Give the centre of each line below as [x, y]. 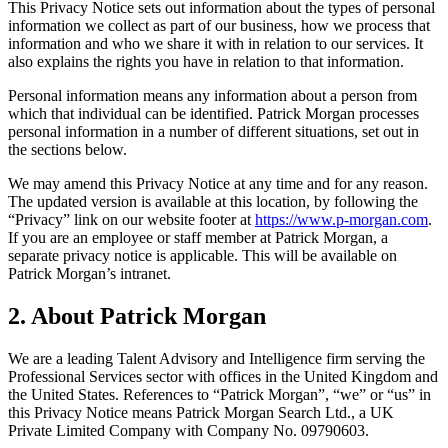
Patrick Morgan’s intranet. [89, 273]
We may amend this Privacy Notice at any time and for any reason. [218, 183]
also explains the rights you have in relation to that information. [206, 61]
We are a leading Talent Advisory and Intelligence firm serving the [216, 358]
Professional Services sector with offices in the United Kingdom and [223, 376]
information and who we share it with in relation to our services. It [215, 43]
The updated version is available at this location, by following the [213, 201]
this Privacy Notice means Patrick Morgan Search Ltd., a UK [201, 412]
